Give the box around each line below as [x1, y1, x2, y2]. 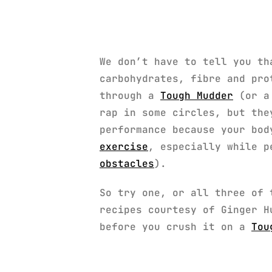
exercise [100, 140, 148, 153]
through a [100, 89, 160, 102]
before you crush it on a [100, 220, 251, 233]
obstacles [100, 157, 154, 170]
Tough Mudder [160, 89, 233, 102]
